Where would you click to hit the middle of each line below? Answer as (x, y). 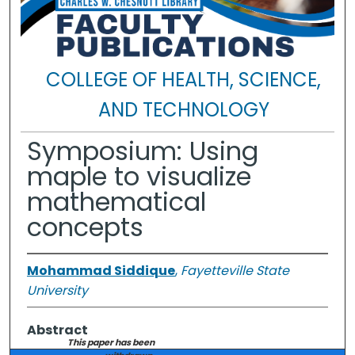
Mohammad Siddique (101, 271)
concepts (85, 227)
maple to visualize (139, 177)
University (57, 291)
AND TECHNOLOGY (183, 110)
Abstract (57, 330)
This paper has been (111, 343)
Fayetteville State (235, 271)
